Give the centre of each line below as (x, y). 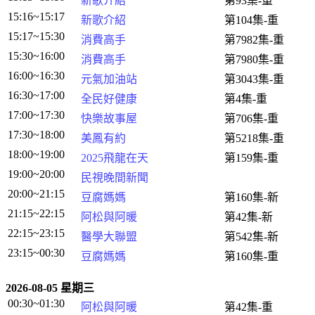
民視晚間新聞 (115, 178)
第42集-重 (249, 307)
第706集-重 (251, 118)
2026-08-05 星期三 (50, 288)
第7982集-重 (254, 40)
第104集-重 (251, 20)
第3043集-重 (254, 79)
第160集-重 (251, 256)
